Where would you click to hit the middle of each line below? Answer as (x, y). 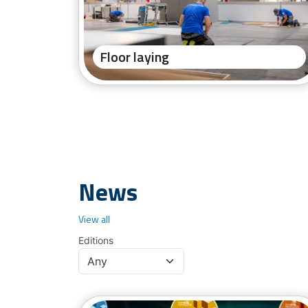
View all (94, 219)
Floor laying (134, 56)
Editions (96, 240)
